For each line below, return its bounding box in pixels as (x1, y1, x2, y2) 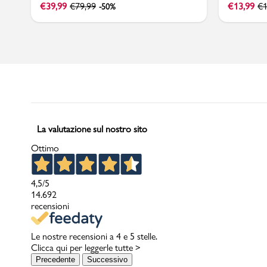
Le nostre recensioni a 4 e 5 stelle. (31, 230, 157, 242)
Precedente (36, 254, 75, 264)
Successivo (87, 254, 128, 264)
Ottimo (31, 142, 59, 154)
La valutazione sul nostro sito (37, 123, 147, 135)
